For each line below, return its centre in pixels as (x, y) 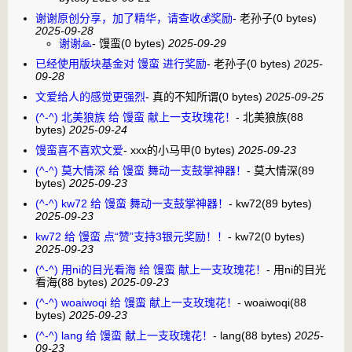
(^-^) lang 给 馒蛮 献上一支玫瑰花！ (124, 335)
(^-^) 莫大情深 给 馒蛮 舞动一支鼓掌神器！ (141, 170)
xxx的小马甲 (161, 150)
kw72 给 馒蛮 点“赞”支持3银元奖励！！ (132, 236)
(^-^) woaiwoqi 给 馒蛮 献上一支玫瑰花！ (136, 302)
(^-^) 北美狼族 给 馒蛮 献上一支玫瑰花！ (136, 117)
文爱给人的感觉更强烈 (90, 96)
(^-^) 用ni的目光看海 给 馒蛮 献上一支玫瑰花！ (151, 269)
